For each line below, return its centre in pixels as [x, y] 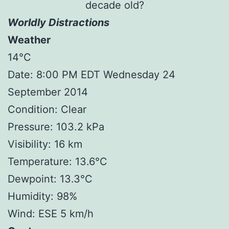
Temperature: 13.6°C [58, 161]
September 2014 [48, 92]
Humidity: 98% [42, 196]
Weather [29, 40]
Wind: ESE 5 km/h [51, 213]
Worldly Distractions [59, 22]
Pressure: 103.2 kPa [56, 127]
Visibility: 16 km [45, 144]
